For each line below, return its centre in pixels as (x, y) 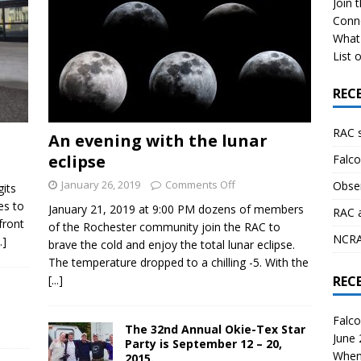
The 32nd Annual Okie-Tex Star (215, 329)
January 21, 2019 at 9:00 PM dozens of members (176, 209)
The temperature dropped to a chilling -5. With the (178, 262)
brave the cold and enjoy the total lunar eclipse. (171, 244)
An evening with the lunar (158, 140)
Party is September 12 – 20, (203, 343)
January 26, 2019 (100, 184)
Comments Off (200, 184)
